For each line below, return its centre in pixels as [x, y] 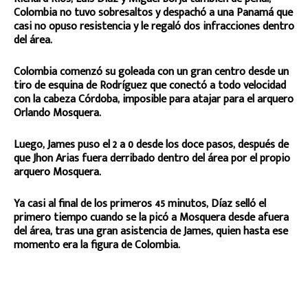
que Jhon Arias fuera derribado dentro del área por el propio [152, 158]
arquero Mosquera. [57, 172]
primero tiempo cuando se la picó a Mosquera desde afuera [151, 217]
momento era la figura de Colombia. [97, 245]
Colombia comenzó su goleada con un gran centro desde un [151, 71]
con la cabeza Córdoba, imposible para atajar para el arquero [154, 99]
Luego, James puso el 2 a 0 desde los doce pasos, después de [151, 144]
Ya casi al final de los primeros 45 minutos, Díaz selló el [140, 203]
